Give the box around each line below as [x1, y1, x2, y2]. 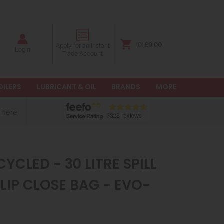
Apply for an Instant [55, 41, 110, 49]
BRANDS [111, 82, 141, 92]
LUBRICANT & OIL [36, 82, 96, 92]
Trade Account [62, 49, 103, 57]
